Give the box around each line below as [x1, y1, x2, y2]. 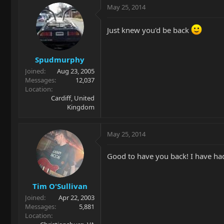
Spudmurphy [35, 54, 84, 64]
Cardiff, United [51, 93, 94, 102]
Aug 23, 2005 [57, 66, 94, 75]
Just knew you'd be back [107, 25, 191, 35]
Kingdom [67, 102, 94, 111]
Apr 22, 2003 [58, 193, 94, 202]
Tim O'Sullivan [32, 181, 87, 191]
